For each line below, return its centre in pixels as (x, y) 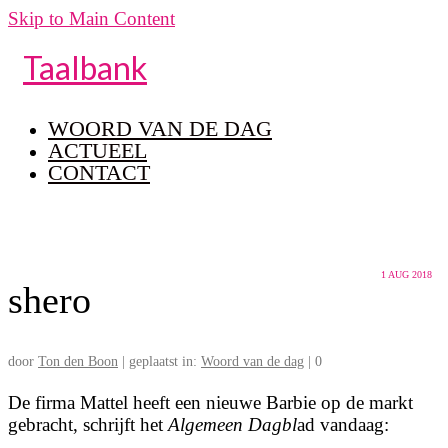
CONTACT (99, 172)
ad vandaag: (343, 425)
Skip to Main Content (91, 18)
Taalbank (85, 67)
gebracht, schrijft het (88, 425)
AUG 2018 (409, 274)
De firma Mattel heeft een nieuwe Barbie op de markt (210, 403)
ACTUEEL (97, 150)
